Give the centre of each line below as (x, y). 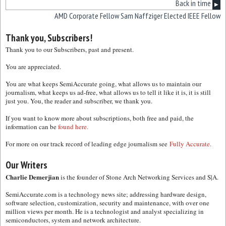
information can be (32, 126)
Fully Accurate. (190, 144)
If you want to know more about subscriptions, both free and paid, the (100, 118)
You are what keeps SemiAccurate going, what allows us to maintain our (103, 83)
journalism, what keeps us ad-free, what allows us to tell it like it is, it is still (108, 92)
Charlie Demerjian (32, 177)
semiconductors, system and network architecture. (73, 220)
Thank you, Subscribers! (49, 38)
